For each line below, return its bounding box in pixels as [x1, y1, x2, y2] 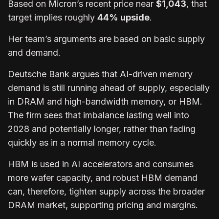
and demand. [8, 47, 63, 58]
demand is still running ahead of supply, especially [8, 82, 210, 93]
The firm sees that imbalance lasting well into [8, 109, 189, 120]
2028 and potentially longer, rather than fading [8, 123, 196, 134]
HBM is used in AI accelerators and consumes [8, 158, 194, 169]
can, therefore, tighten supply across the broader [8, 186, 205, 197]
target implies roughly [8, 12, 97, 22]
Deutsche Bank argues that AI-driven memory [8, 68, 193, 79]
